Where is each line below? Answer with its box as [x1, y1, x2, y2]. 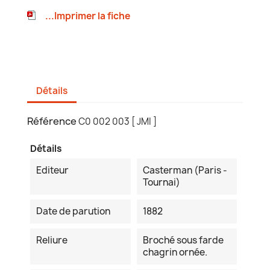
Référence [27, 115, 77, 128]
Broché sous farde [142, 234, 224, 247]
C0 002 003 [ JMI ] [78, 115, 157, 128]
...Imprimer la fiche [45, 10, 130, 22]
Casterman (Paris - [142, 164, 227, 177]
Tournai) [142, 176, 180, 189]
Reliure [36, 234, 67, 247]
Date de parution [36, 205, 110, 218]
